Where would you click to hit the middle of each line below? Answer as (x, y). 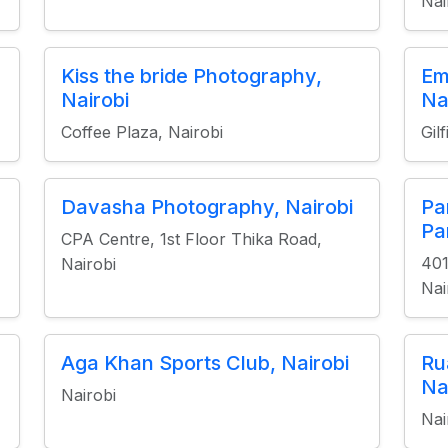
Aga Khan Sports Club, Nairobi (204, 363)
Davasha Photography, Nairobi (206, 207)
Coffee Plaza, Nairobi (141, 132)
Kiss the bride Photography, (191, 76)
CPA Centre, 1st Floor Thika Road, (191, 239)
